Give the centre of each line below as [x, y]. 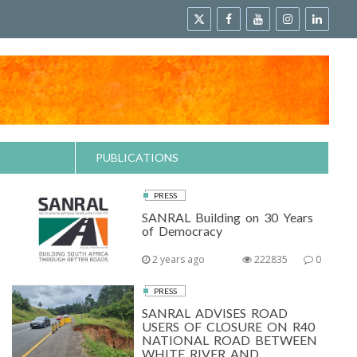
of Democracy [182, 231]
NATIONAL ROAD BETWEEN [230, 340]
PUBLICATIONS [137, 157]
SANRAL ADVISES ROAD [215, 313]
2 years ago [178, 259]
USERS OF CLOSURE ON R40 [229, 326]
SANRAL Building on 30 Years [228, 217]
